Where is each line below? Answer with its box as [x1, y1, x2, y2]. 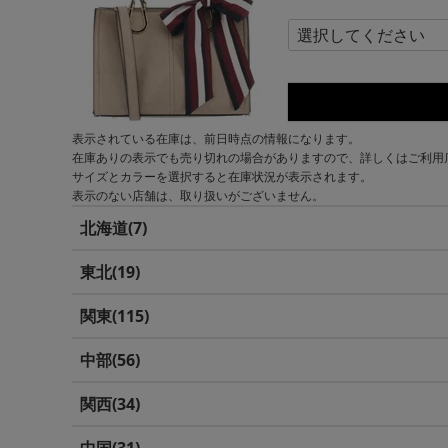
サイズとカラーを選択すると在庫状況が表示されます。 [72, 168, 372, 185]
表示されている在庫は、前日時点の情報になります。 [72, 130, 360, 147]
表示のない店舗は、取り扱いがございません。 [72, 187, 324, 204]
